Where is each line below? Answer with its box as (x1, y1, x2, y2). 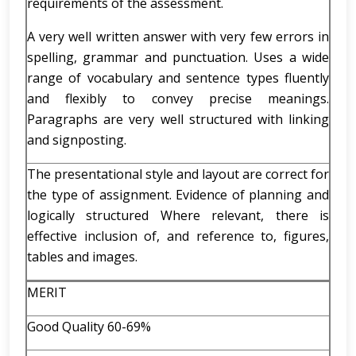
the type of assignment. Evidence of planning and (27, 186, 329, 203)
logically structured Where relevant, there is (27, 207, 329, 224)
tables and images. (27, 248, 137, 265)
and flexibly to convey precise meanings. (27, 90, 329, 107)
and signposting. (27, 131, 126, 149)
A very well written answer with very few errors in (27, 28, 329, 45)
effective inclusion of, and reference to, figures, (27, 227, 329, 245)
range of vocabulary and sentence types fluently (27, 69, 329, 87)
